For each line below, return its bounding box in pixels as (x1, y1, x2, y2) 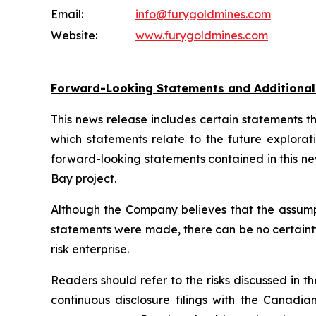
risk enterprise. (51, 241, 129, 256)
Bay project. (51, 171, 116, 186)
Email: (51, 6, 83, 21)
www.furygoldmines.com (135, 28, 268, 42)
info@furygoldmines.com (135, 6, 271, 21)
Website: (51, 28, 97, 42)
